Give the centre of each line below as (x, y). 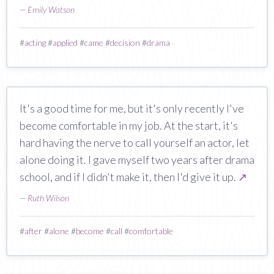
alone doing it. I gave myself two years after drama (137, 159)
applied (65, 42)
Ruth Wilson (48, 198)
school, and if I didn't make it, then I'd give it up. (129, 176)
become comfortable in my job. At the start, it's (129, 125)
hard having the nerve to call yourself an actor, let (135, 142)
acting (35, 42)
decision (125, 42)
